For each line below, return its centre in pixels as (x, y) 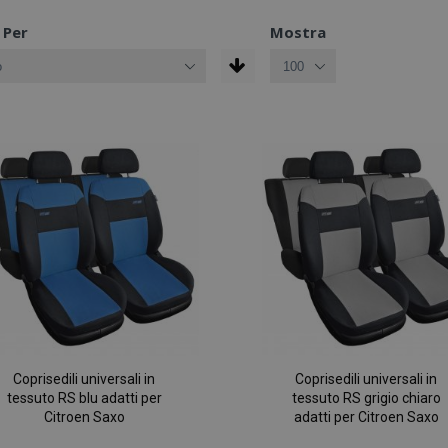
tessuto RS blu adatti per (84, 398)
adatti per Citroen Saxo (366, 417)
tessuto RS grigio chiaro (366, 398)
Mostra (297, 32)
